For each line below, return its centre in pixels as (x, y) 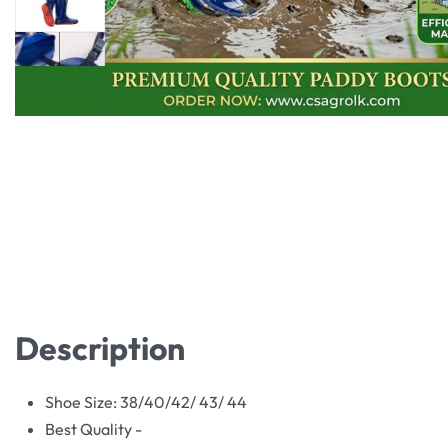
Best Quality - (93, 428)
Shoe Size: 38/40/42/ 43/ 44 (146, 401)
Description (100, 347)
